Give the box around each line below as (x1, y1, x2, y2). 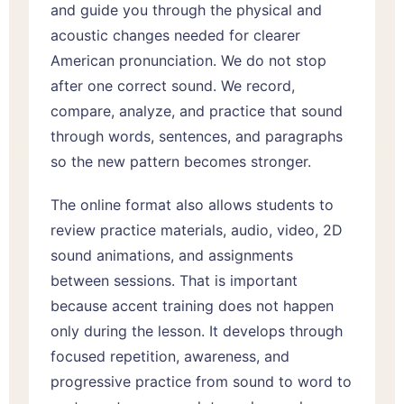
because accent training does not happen (50, 296, 334, 315)
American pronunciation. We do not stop (50, 50, 326, 69)
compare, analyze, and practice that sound (50, 101, 343, 120)
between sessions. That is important (50, 271, 298, 289)
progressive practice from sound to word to (50, 372, 352, 390)
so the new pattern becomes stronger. (50, 151, 311, 170)
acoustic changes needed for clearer (50, 25, 300, 44)
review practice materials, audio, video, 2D (50, 220, 343, 239)
